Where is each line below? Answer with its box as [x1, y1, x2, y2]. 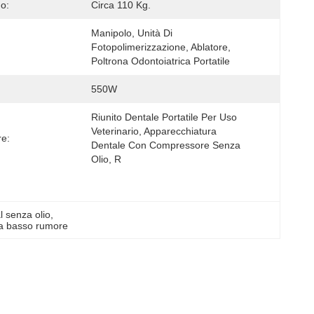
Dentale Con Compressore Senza [91, 139, 240, 151]
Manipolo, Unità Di [91, 27, 172, 39]
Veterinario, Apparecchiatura [91, 125, 217, 137]
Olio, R [91, 153, 121, 165]
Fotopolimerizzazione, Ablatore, [91, 41, 231, 53]
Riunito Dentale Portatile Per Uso [91, 111, 237, 123]
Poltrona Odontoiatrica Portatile [91, 55, 230, 67]
